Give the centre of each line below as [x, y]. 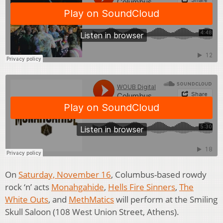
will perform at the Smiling [166, 200]
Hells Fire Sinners [142, 187]
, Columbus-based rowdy [159, 175]
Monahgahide [78, 187]
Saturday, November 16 [65, 175]
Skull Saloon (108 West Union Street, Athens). [92, 212]
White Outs [27, 200]
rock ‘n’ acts [28, 187]
